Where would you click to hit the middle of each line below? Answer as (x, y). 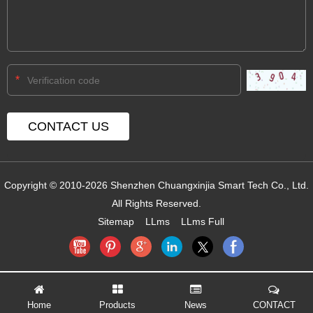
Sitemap (116, 221)
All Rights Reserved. (156, 203)
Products (117, 305)
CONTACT (274, 305)
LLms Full (202, 221)
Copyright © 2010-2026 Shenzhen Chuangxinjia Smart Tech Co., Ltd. (156, 185)
